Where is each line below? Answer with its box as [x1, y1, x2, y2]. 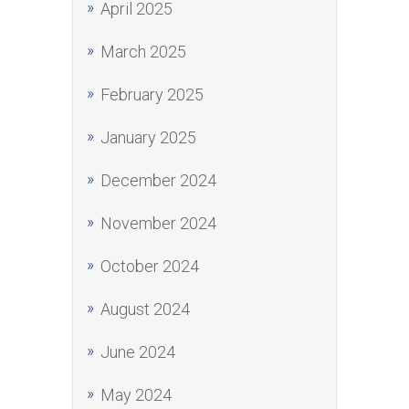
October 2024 [100, 257, 199, 276]
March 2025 [100, 42, 186, 61]
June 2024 [100, 342, 175, 362]
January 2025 [100, 128, 196, 147]
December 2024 [100, 171, 216, 190]
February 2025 [100, 85, 204, 104]
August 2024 [100, 299, 190, 319]
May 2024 [100, 385, 172, 404]
